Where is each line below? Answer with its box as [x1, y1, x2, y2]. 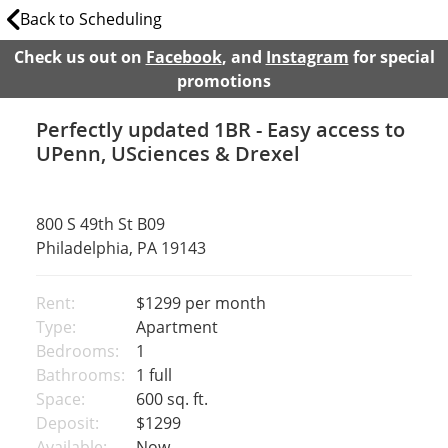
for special [348, 46, 435, 68]
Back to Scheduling [20, 8, 162, 30]
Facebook [145, 46, 222, 68]
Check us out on [13, 46, 146, 68]
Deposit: [35, 412, 99, 434]
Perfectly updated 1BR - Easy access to [35, 116, 405, 143]
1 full [131, 364, 172, 386]
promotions [177, 70, 271, 92]
